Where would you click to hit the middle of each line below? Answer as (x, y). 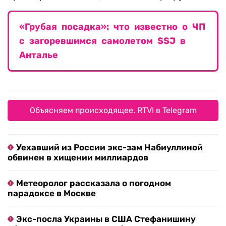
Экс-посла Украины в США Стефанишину (106, 219)
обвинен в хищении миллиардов (78, 158)
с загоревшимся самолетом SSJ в (102, 41)
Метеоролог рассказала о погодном (94, 183)
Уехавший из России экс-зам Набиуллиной (109, 148)
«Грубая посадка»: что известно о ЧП (112, 27)
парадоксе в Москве (52, 193)
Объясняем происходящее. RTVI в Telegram (113, 110)
